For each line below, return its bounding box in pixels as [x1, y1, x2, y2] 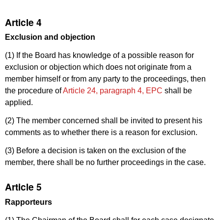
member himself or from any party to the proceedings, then [5, 75, 206, 83]
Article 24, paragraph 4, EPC [63, 86, 163, 95]
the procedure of [5, 86, 63, 95]
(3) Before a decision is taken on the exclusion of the [5, 146, 186, 155]
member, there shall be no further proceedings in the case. [5, 158, 206, 166]
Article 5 [5, 180, 42, 194]
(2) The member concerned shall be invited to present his [5, 116, 202, 125]
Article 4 [5, 15, 42, 29]
